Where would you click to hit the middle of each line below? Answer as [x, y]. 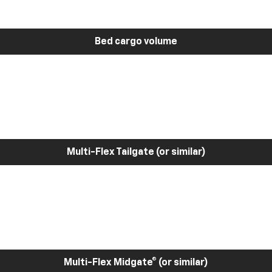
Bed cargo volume [136, 42]
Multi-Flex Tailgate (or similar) [136, 152]
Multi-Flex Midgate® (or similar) [136, 263]
